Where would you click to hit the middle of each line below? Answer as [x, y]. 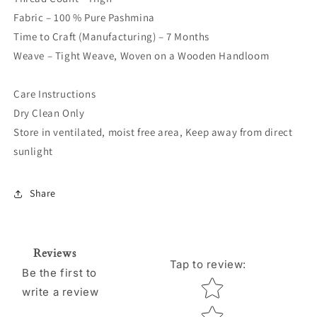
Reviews [55, 253]
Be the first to [59, 272]
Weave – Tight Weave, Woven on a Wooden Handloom [142, 55]
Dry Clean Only [49, 113]
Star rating [226, 282]
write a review [60, 292]
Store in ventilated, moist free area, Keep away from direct [153, 132]
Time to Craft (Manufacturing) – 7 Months [111, 36]
